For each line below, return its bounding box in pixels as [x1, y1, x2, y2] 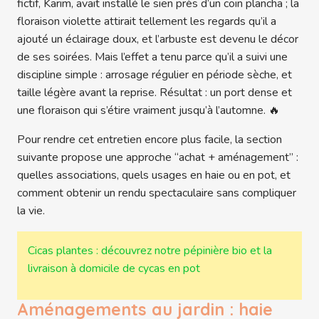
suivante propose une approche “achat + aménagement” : [17, 150, 298, 166]
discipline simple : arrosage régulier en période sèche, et [17, 67, 292, 83]
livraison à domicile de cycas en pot [27, 261, 200, 277]
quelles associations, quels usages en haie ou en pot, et [17, 167, 291, 184]
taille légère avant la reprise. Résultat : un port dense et [17, 85, 292, 101]
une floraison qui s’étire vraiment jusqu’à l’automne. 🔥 [17, 103, 280, 119]
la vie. [17, 203, 45, 219]
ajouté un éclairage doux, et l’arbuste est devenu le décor [17, 31, 298, 48]
